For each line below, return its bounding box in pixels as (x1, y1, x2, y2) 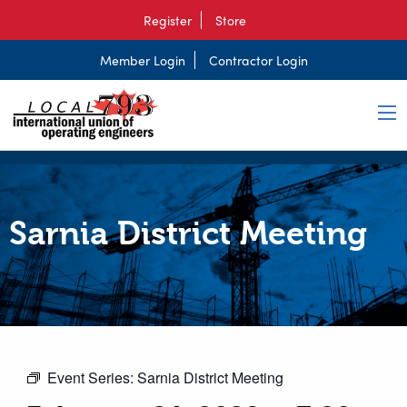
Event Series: (47, 367, 137, 389)
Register (143, 11, 192, 29)
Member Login (99, 51, 185, 69)
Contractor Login (208, 51, 308, 69)
